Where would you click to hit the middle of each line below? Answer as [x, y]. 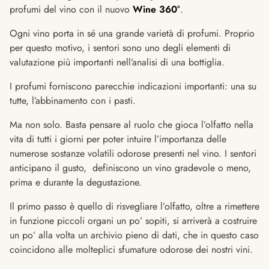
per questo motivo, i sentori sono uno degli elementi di [120, 47]
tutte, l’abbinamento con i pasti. [73, 100]
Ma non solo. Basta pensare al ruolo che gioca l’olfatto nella [131, 124]
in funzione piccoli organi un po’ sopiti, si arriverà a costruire [133, 220]
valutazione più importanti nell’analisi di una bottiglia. [117, 62]
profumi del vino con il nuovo [71, 9]
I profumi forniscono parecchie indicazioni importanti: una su [133, 86]
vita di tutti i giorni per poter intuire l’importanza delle [118, 139]
